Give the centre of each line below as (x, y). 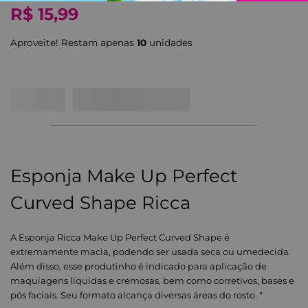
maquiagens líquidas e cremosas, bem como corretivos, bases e (152, 280)
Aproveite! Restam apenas (74, 42)
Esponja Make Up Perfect (124, 176)
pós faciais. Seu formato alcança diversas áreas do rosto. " (136, 295)
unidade (168, 42)
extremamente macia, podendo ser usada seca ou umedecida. (151, 251)
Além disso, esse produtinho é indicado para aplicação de (139, 266)
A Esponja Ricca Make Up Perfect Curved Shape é (120, 237)
